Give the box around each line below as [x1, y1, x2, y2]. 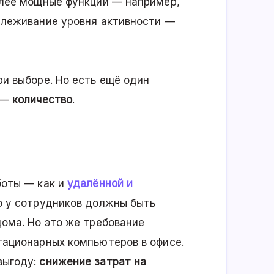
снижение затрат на [39, 256, 147, 268]
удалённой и [67, 177, 133, 190]
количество [12, 94, 73, 106]
